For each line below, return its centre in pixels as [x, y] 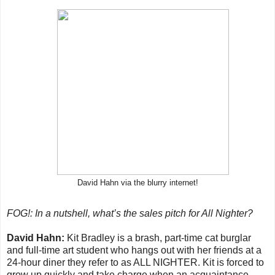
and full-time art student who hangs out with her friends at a [134, 250]
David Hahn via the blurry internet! [137, 183]
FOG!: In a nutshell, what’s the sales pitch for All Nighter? [130, 213]
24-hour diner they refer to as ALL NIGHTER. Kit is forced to [135, 262]
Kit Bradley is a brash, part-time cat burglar [158, 238]
